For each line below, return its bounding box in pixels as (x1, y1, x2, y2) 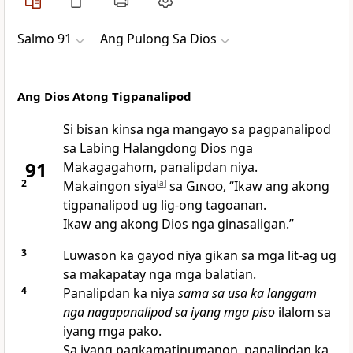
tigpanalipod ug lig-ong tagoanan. (62, 196, 266, 214)
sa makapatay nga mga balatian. (62, 266, 256, 284)
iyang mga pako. (62, 322, 162, 340)
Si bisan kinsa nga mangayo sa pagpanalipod (62, 121, 331, 139)
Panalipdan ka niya (62, 284, 178, 303)
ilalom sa (274, 303, 331, 321)
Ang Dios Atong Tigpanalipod (17, 88, 191, 105)
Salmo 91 (17, 30, 72, 48)
